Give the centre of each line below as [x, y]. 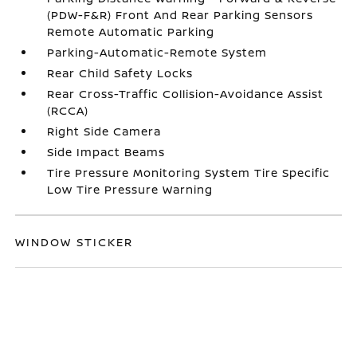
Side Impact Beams [106, 152]
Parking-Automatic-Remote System [157, 52]
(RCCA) [68, 110]
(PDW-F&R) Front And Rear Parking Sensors [180, 15]
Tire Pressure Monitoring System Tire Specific [189, 173]
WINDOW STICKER [75, 242]
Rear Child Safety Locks [120, 73]
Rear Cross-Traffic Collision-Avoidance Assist [186, 94]
